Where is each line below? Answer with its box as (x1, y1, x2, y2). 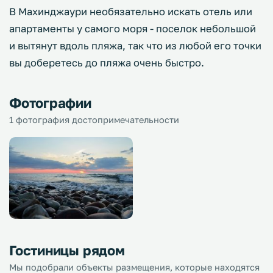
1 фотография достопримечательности (9, 115, 179, 125)
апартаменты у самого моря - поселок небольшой (9, 23, 256, 35)
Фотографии (9, 94, 91, 111)
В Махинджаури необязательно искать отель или (9, 5, 252, 18)
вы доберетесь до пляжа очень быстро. (9, 57, 204, 69)
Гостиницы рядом (9, 242, 125, 259)
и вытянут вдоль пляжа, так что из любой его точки (9, 40, 261, 52)
